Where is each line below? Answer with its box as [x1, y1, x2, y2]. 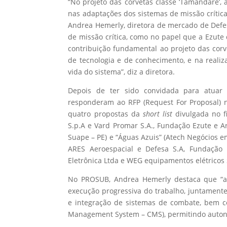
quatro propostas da [68, 109, 143, 119]
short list [142, 109, 173, 119]
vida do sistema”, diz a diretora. [68, 67, 175, 77]
